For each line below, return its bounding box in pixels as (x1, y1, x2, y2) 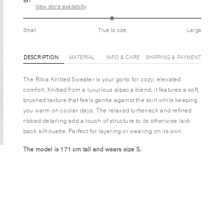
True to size (98, 25, 127, 34)
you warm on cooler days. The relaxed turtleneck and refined (23, 105, 192, 115)
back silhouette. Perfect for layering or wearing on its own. (23, 125, 185, 136)
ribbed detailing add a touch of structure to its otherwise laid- (23, 115, 191, 125)
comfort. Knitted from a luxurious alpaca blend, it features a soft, (23, 84, 200, 94)
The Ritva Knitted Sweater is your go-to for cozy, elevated (23, 74, 181, 84)
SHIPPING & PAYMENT (146, 52, 201, 61)
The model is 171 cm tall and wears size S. (23, 144, 143, 154)
